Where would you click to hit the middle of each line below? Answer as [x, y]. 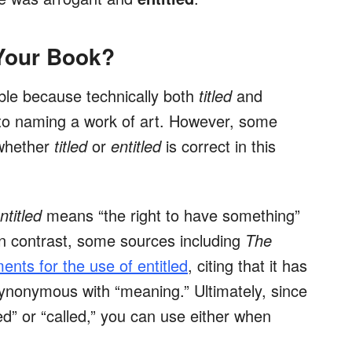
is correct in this [221, 146]
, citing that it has [247, 266]
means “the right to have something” [171, 215]
